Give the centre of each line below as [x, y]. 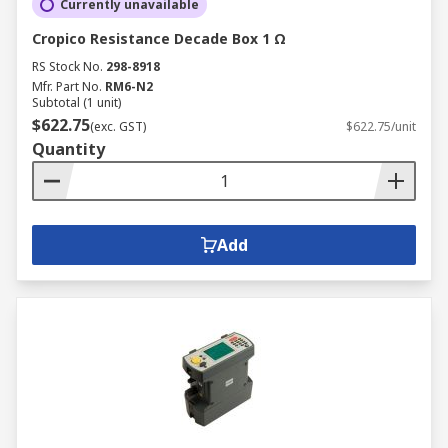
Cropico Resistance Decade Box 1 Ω [159, 38]
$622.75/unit [381, 126]
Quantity [68, 149]
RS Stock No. [67, 66]
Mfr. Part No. [67, 86]
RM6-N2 [129, 86]
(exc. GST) [118, 126]
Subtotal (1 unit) [76, 102]
